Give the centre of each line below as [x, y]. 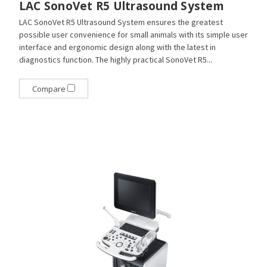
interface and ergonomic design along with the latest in [117, 47]
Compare [49, 89]
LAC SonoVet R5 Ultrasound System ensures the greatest [121, 22]
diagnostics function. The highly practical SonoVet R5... [115, 60]
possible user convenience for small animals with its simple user [133, 35]
